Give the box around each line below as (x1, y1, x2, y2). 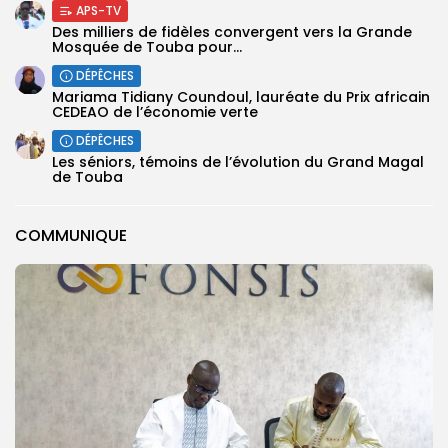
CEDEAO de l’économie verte (52, 101, 258, 122)
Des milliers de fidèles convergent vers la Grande (52, 21, 412, 42)
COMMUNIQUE (15, 223, 127, 247)
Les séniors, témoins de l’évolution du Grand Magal (52, 151, 424, 172)
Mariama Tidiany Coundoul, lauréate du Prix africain (52, 86, 430, 107)
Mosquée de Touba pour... (52, 36, 242, 57)
